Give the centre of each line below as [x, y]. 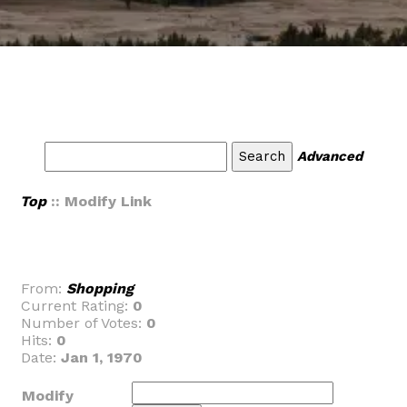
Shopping [100, 288]
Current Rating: [77, 306]
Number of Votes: [84, 323]
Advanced [330, 156]
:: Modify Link [99, 201]
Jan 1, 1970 [102, 357]
